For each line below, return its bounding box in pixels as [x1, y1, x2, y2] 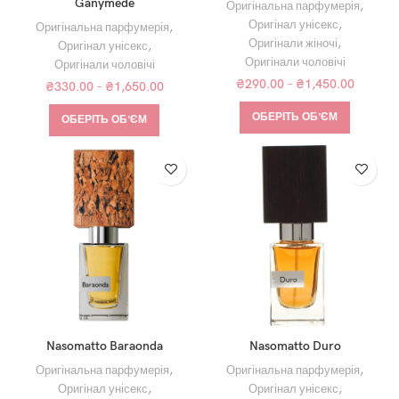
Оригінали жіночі [248, 36, 338, 51]
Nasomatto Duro [248, 338, 341, 354]
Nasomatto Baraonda [45, 338, 163, 354]
